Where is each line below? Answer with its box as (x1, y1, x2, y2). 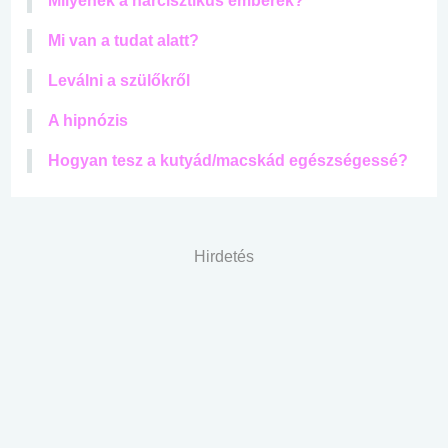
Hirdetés (194, 248, 254, 266)
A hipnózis (48, 112, 128, 130)
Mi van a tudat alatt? (48, 32, 199, 50)
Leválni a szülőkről (48, 72, 190, 90)
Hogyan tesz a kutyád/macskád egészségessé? (48, 152, 408, 170)
